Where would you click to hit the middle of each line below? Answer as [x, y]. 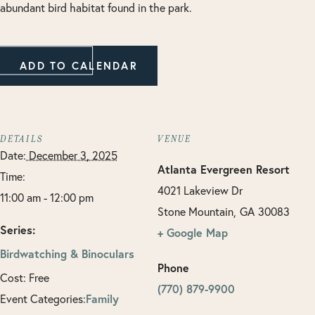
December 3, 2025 [72, 155]
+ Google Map [193, 232]
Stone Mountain [195, 211]
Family [102, 298]
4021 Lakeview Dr [200, 190]
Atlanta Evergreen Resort [224, 169]
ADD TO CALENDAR [79, 66]
